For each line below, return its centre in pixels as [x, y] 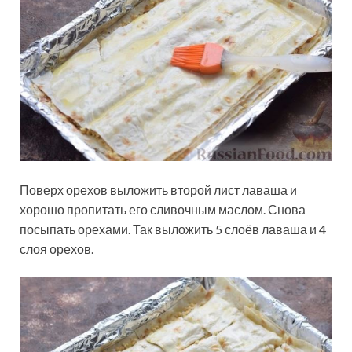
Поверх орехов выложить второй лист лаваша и [158, 189]
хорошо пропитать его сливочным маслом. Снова [163, 209]
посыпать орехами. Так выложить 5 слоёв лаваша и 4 [173, 229]
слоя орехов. [57, 248]
